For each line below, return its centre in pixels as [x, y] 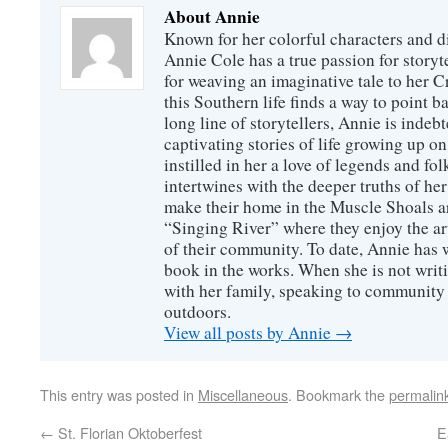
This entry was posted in [119, 394]
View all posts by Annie [249, 332]
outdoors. [197, 311]
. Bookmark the [338, 394]
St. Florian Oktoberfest [128, 432]
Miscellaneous [243, 394]
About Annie [212, 16]
